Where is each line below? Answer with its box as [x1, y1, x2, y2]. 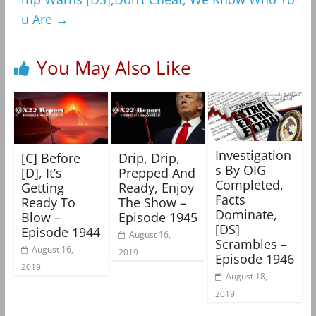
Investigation [215, 146, 292, 164]
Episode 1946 [215, 250, 295, 267]
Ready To [20, 193, 75, 211]
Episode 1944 [20, 223, 100, 241]
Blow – [20, 208, 61, 226]
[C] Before [20, 149, 80, 166]
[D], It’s [20, 164, 62, 181]
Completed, [215, 176, 284, 193]
